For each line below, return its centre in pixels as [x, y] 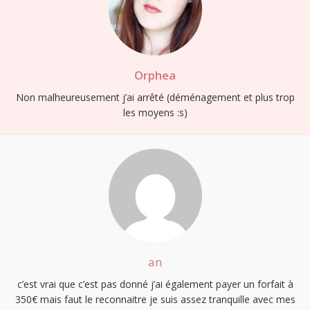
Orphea [155, 75]
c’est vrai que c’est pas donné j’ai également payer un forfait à [155, 284]
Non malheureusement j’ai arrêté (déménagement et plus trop [155, 98]
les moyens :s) [155, 113]
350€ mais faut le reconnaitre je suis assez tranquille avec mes [155, 300]
